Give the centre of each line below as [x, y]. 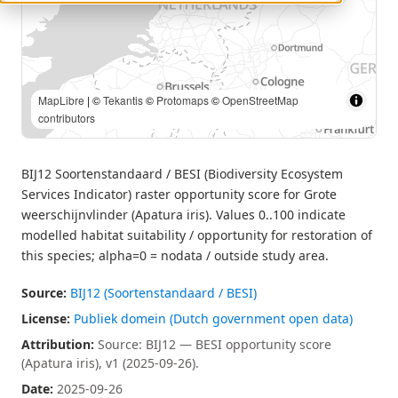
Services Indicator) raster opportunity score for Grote [179, 194]
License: [46, 318]
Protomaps [240, 100]
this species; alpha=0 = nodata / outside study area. [175, 255]
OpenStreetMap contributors [106, 118]
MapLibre [61, 82]
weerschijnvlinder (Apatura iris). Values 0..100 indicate [183, 215]
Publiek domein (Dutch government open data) [213, 318]
